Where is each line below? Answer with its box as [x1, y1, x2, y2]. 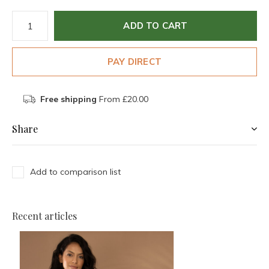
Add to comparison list [30, 166, 121, 177]
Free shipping [40, 94, 97, 104]
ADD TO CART [123, 20, 188, 31]
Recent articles [12, 210, 77, 222]
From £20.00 [96, 94, 148, 104]
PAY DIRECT [107, 56, 162, 67]
